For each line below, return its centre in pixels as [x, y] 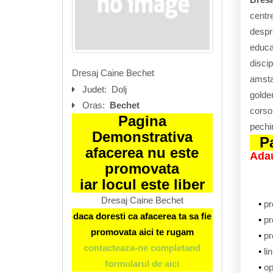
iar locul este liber [142, 184]
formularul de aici [142, 263]
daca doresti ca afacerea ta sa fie [142, 216]
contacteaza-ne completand [142, 247]
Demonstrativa [142, 136]
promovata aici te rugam [142, 232]
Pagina [142, 121]
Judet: [96, 89]
